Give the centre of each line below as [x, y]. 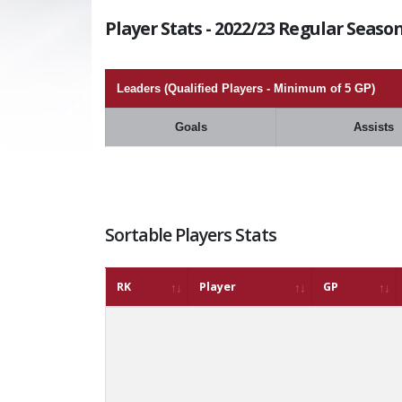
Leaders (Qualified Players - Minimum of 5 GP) [246, 88]
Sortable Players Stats [191, 235]
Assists [374, 127]
